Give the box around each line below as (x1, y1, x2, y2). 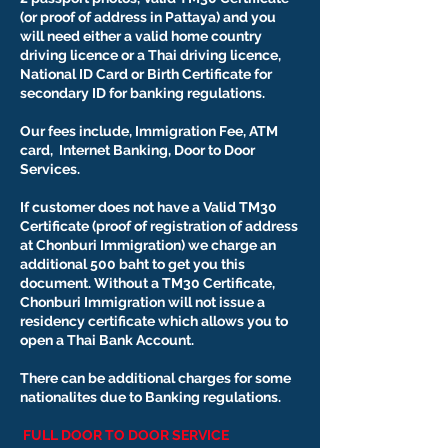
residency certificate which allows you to (20, 313, 288, 329)
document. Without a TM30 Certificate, (20, 275, 275, 291)
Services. (20, 161, 80, 177)
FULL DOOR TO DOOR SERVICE (23, 427, 229, 443)
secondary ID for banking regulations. (20, 85, 265, 101)
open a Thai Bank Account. (20, 332, 197, 348)
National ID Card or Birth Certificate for (20, 66, 272, 82)
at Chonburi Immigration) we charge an (20, 237, 276, 253)
